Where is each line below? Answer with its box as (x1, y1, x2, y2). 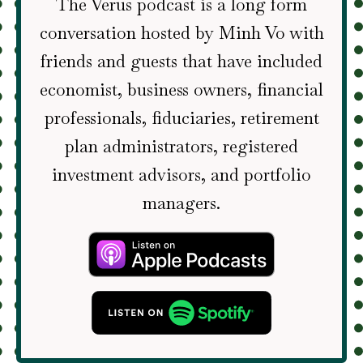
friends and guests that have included (41, 50, 322, 72)
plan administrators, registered (65, 135, 298, 157)
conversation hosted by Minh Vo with (39, 22, 324, 44)
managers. (143, 192, 220, 214)
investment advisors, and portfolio (52, 164, 311, 186)
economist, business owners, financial (40, 79, 323, 100)
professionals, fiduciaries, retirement (44, 107, 319, 129)
